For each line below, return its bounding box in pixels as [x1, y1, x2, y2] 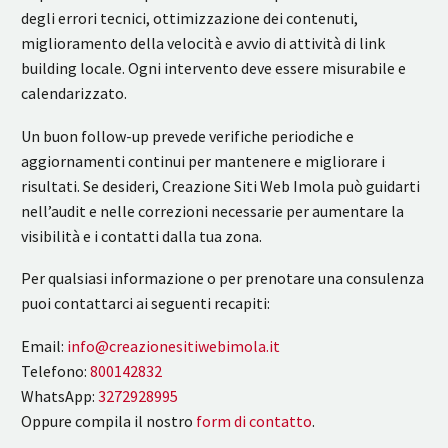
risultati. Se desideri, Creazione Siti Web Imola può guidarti [21, 175, 420, 196]
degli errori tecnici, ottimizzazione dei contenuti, [21, 7, 358, 28]
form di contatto [196, 410, 312, 431]
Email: [21, 335, 67, 356]
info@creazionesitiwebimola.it [67, 335, 280, 356]
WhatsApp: [21, 385, 98, 406]
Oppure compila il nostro [21, 410, 196, 431]
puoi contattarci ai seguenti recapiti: [21, 293, 270, 314]
